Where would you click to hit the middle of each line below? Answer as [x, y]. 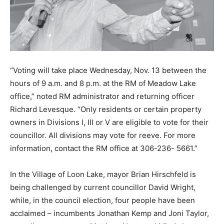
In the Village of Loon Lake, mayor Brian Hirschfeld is [103, 174]
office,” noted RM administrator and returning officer [102, 96]
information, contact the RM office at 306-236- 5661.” [104, 148]
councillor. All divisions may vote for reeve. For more [103, 135]
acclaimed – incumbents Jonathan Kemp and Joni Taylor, [109, 213]
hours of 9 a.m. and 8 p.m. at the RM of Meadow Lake [103, 83]
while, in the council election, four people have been [102, 200]
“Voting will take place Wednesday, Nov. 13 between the [108, 70]
